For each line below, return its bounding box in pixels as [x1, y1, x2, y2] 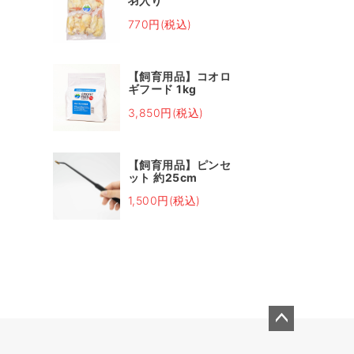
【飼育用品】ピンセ [127, 157, 232, 171]
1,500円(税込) [127, 194, 201, 208]
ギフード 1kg [127, 82, 197, 96]
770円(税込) [127, 17, 192, 31]
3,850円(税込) [127, 105, 204, 119]
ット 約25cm [127, 170, 198, 184]
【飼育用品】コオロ [127, 70, 232, 84]
